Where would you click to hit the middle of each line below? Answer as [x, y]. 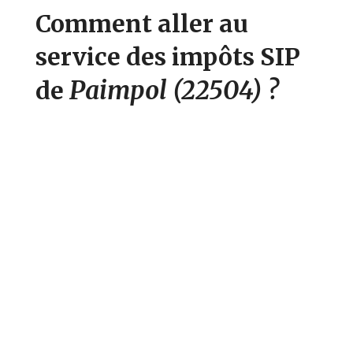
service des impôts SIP [168, 56]
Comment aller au [142, 23]
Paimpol [121, 90]
